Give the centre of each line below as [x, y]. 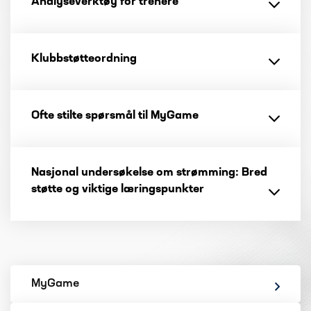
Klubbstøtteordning [84, 59]
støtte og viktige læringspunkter [118, 190]
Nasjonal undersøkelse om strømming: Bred [149, 173]
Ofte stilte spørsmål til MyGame [115, 116]
